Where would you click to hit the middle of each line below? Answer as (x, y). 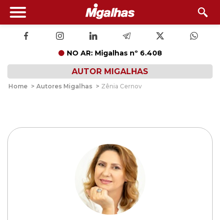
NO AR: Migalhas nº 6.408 (114, 53)
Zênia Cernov (122, 86)
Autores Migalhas (64, 86)
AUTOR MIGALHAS (110, 71)
